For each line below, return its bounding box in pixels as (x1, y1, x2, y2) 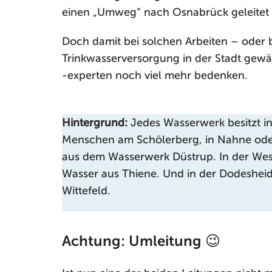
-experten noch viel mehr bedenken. (62, 69, 248, 81)
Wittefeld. (62, 185, 110, 197)
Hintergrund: (62, 117, 127, 129)
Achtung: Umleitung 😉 (62, 233, 220, 250)
